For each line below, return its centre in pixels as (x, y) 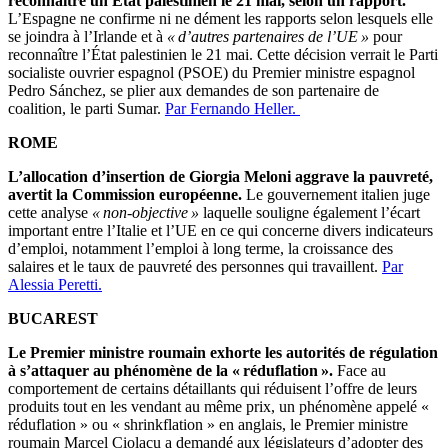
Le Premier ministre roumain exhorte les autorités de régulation (223, 353)
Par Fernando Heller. (232, 109)
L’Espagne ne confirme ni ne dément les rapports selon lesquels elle (220, 19)
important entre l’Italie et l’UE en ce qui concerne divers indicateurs (220, 231)
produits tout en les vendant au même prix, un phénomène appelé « (218, 407)
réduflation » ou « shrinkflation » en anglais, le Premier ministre (208, 425)
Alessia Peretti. (55, 285)
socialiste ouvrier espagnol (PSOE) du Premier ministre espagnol (211, 73)
